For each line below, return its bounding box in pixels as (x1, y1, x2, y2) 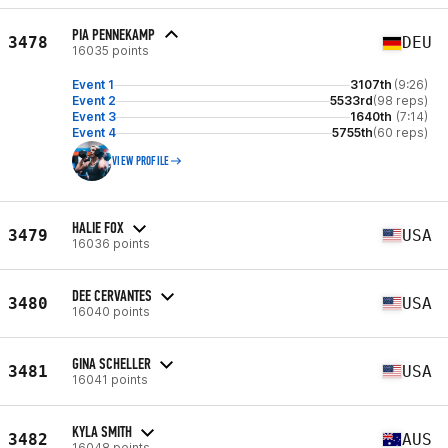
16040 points (72, 303, 150, 319)
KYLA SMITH (72, 421, 132, 441)
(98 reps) (373, 93, 428, 108)
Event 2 (72, 93, 116, 108)
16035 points (72, 43, 149, 58)
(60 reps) (373, 125, 428, 140)
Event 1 (72, 77, 114, 92)
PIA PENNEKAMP (72, 25, 155, 44)
